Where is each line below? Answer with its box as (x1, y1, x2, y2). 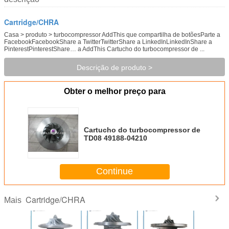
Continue (96, 166, 133, 177)
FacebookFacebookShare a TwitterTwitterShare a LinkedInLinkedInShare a (4, 38, 212, 45)
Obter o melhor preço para (63, 86, 166, 96)
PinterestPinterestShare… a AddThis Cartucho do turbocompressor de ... (4, 45, 204, 53)
